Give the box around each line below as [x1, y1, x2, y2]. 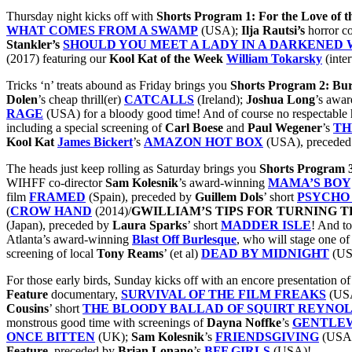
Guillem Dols [195, 190, 263, 204]
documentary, [48, 288, 121, 302]
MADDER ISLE [221, 218, 311, 233]
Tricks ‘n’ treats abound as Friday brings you [6, 79, 230, 93]
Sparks [149, 218, 187, 233]
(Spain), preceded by [86, 190, 195, 204]
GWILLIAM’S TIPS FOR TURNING [131, 204, 337, 218]
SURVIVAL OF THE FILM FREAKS [121, 288, 326, 302]
